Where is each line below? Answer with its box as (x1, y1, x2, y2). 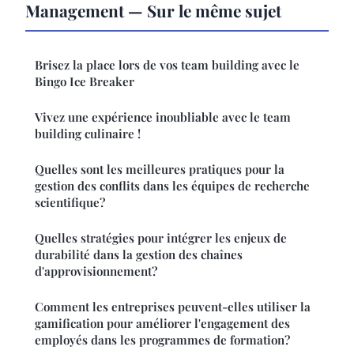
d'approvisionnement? (35, 262, 157, 279)
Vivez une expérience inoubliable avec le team (35, 108, 291, 125)
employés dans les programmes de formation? (35, 331, 290, 348)
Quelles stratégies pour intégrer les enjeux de (35, 229, 287, 246)
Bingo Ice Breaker (35, 73, 134, 89)
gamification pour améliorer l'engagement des (35, 314, 290, 331)
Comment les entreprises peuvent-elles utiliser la (35, 298, 311, 314)
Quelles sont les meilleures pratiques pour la (35, 160, 284, 177)
